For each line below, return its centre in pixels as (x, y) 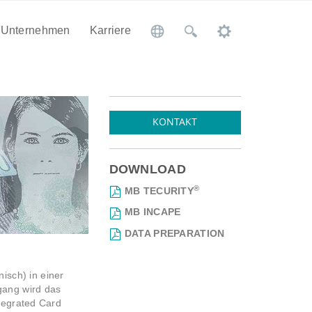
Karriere (110, 30)
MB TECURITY (159, 191)
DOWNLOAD (147, 169)
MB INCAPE (153, 212)
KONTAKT (175, 122)
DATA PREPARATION (174, 233)
